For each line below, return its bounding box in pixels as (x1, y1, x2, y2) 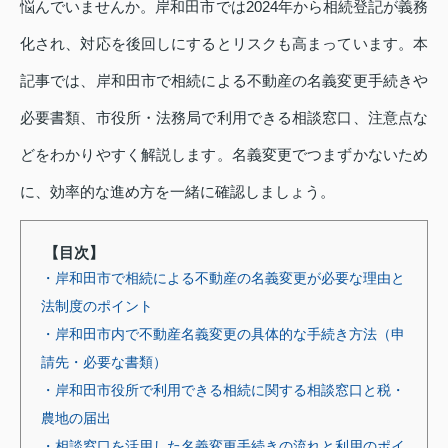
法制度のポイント (41, 298, 153, 314)
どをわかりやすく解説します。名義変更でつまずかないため (20, 146, 428, 163)
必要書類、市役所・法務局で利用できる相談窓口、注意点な (20, 109, 428, 126)
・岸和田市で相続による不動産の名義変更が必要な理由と (41, 270, 405, 286)
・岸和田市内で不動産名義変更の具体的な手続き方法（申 (41, 326, 405, 342)
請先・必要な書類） (41, 354, 167, 370)
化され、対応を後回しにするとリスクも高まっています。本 (20, 35, 428, 52)
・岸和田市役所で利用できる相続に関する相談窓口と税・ (41, 382, 405, 398)
